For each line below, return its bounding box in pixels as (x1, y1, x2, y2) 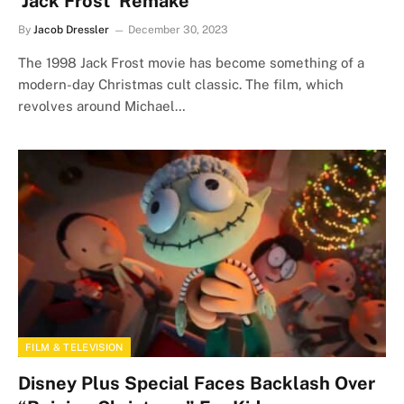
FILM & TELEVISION (25, 341, 124, 353)
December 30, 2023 (128, 23, 228, 36)
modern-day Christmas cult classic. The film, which (18, 77, 344, 92)
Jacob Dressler (33, 23, 109, 36)
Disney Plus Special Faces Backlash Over (18, 372, 375, 394)
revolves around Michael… (18, 98, 186, 114)
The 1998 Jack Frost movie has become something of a (18, 55, 364, 70)
